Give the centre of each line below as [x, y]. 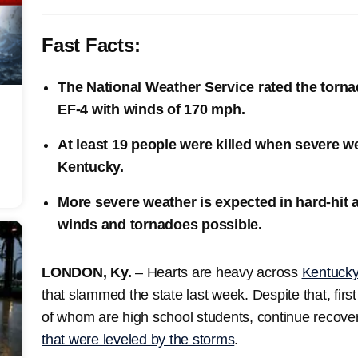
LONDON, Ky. [88, 272]
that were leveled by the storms [138, 339]
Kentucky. [91, 167]
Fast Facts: [91, 45]
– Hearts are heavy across [219, 272]
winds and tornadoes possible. [160, 224]
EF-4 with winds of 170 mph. [151, 109]
